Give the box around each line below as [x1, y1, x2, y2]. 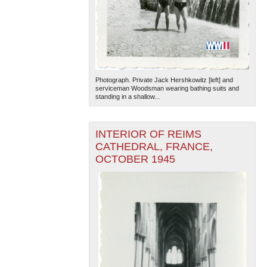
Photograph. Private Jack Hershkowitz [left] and [95, 76, 233, 84]
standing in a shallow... [95, 93, 160, 101]
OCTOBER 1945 [95, 153, 175, 166]
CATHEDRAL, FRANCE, [95, 141, 213, 153]
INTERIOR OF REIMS [95, 128, 201, 141]
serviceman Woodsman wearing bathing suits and [95, 85, 239, 92]
